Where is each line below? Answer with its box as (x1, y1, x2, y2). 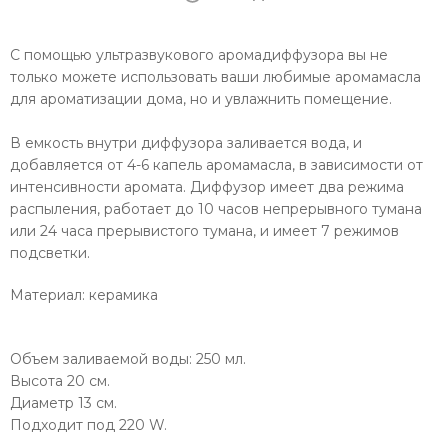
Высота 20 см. (10, 371, 110, 390)
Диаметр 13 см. (10, 393, 117, 412)
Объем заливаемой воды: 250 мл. (10, 349, 246, 368)
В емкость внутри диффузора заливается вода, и (10, 133, 362, 152)
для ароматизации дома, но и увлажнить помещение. (10, 89, 392, 108)
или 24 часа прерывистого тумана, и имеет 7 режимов (10, 221, 399, 240)
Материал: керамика (10, 285, 158, 304)
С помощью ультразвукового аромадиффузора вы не (10, 45, 388, 64)
